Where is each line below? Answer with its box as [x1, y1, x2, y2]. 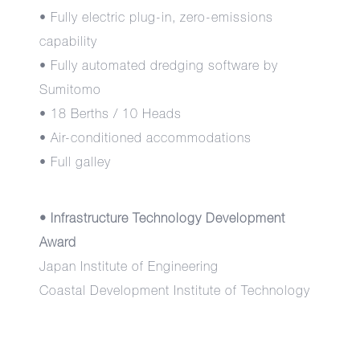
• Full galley [39, 156, 112, 170]
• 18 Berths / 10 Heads [39, 108, 182, 121]
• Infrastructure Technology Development [39, 212, 286, 226]
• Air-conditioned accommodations [39, 132, 252, 145]
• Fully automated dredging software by [39, 59, 279, 73]
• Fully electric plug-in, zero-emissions [39, 11, 274, 25]
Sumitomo [39, 84, 102, 97]
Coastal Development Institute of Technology [39, 284, 311, 298]
